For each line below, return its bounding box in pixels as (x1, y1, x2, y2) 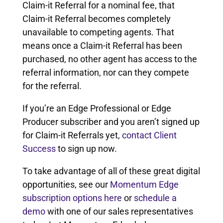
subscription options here (22, 192, 122, 203)
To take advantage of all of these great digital (22, 165, 200, 176)
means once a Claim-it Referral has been (22, 40, 182, 51)
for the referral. (22, 80, 82, 91)
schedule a (133, 192, 177, 203)
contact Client (121, 129, 177, 140)
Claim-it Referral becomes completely (22, 13, 171, 24)
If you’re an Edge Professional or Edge (22, 103, 171, 113)
